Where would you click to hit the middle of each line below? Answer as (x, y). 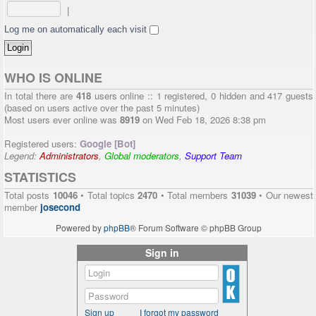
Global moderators (142, 156)
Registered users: (42, 144)
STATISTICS (40, 177)
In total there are (40, 96)
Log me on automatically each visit (77, 29)
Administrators (69, 156)
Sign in (162, 253)
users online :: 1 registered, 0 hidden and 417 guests (202, 96)
